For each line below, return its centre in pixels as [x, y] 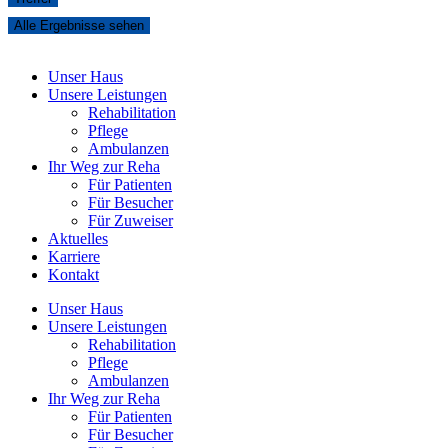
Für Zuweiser [130, 221]
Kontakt [73, 275]
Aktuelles [78, 239]
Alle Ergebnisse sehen [79, 26]
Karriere [74, 257]
